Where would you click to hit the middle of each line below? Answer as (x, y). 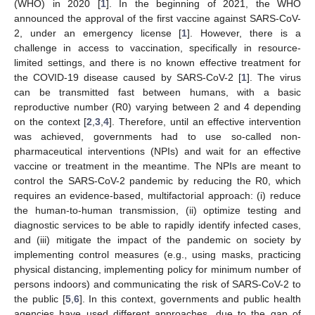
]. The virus (274, 77)
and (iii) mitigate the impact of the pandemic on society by (157, 239)
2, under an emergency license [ (98, 33)
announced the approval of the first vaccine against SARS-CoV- (157, 18)
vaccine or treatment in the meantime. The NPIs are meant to (157, 166)
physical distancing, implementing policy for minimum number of (157, 269)
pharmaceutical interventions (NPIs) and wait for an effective (157, 151)
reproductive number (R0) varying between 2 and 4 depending (157, 107)
